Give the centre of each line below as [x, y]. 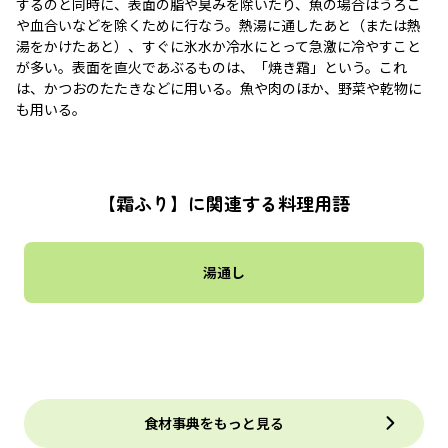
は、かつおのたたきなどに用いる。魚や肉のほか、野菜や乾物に [219, 87]
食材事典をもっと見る [214, 422]
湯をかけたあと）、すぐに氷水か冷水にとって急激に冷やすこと [218, 45]
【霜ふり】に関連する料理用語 [224, 202]
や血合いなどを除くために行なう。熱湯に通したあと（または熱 [218, 24]
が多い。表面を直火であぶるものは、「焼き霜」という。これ [211, 66]
